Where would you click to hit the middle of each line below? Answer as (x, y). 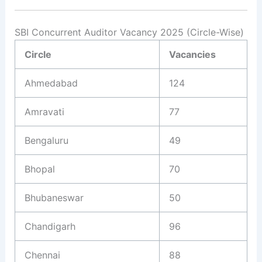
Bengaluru (46, 140)
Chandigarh (50, 226)
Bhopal (40, 169)
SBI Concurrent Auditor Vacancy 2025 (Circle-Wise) (129, 32)
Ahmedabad (51, 83)
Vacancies (192, 54)
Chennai (42, 255)
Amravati (44, 111)
